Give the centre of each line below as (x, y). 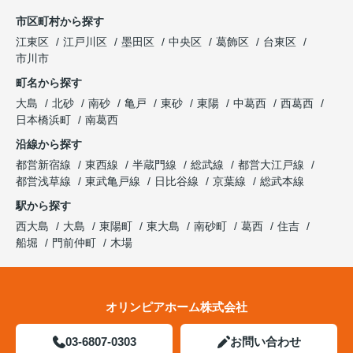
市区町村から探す (60, 21)
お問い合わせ (265, 341)
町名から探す (49, 82)
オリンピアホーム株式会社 (176, 307)
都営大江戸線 (273, 164)
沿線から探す (49, 144)
